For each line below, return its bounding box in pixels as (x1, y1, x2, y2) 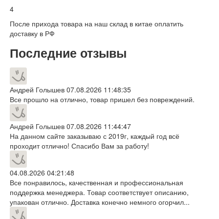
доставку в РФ (10, 28, 55, 38)
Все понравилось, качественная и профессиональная (10, 177, 183, 187)
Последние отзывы (10, 44, 127, 62)
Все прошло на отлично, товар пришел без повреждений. (10, 94, 195, 104)
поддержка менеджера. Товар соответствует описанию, (10, 187, 189, 197)
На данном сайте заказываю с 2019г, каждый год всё (10, 131, 179, 141)
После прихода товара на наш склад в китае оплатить (10, 18, 183, 28)
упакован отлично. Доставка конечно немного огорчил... (10, 197, 190, 207)
